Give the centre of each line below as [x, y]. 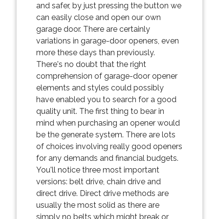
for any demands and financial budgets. [107, 158]
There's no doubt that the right [91, 64]
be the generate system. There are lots [106, 134]
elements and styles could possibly [100, 88]
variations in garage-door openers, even [107, 41]
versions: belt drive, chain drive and [98, 181]
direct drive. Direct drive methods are [102, 193]
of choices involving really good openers [109, 146]
